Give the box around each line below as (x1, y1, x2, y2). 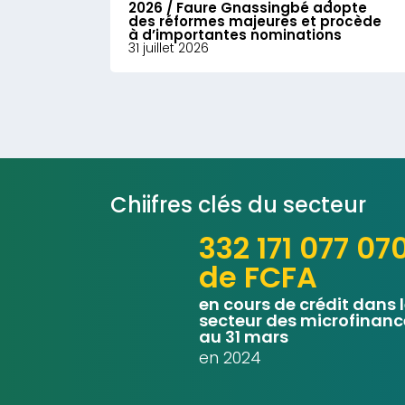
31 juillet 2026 (128, 39, 209, 57)
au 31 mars (198, 325, 288, 348)
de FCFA (198, 257, 317, 297)
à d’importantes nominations (128, 25, 342, 44)
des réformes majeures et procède (128, 12, 381, 31)
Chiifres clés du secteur (110, 190, 366, 220)
